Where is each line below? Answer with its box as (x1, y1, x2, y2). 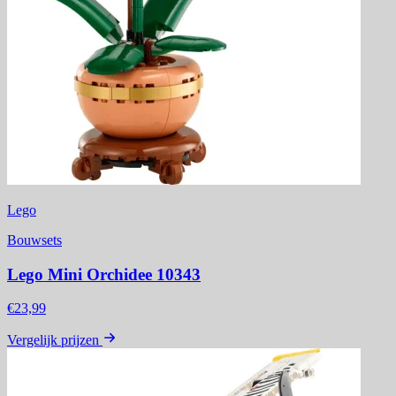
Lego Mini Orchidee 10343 (7, 264, 201, 284)
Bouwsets (7, 232, 62, 247)
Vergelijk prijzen (7, 332, 99, 348)
